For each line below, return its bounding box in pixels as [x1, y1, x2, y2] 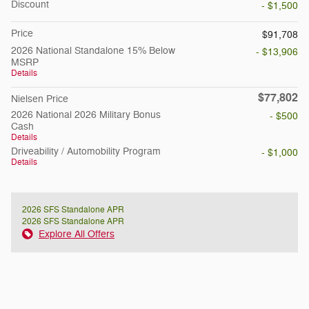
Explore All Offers [39, 228, 114, 240]
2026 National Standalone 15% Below [11, 44, 175, 57]
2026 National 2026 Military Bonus [11, 108, 161, 121]
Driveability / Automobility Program [11, 145, 161, 157]
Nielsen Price [11, 92, 68, 105]
